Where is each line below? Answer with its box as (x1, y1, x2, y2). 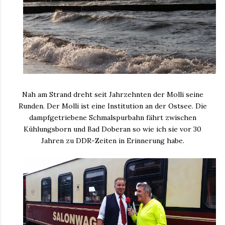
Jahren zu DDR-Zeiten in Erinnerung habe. (41, 136, 184, 145)
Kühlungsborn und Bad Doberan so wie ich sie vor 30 (24, 124, 201, 134)
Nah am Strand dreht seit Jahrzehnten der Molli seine (22, 89, 203, 99)
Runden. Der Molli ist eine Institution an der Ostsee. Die (18, 101, 207, 110)
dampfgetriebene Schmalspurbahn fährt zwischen (29, 113, 196, 122)
